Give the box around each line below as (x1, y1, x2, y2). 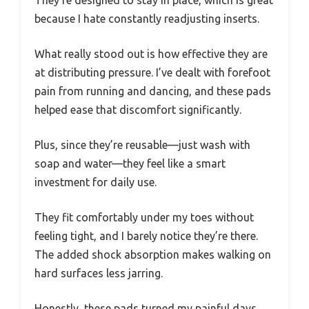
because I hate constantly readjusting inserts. (34, 12, 259, 25)
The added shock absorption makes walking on (34, 248, 271, 261)
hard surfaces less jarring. (34, 266, 163, 279)
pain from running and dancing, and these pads (34, 84, 271, 97)
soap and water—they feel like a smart (34, 157, 226, 170)
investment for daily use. (34, 175, 157, 188)
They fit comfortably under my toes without (34, 210, 254, 223)
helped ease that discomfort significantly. (34, 103, 241, 116)
